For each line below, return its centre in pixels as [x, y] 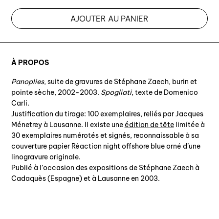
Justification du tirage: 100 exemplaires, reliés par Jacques [107, 114]
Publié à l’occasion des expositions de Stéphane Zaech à [105, 167]
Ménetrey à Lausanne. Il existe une [68, 124]
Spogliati [116, 92]
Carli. [20, 103]
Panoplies [27, 81]
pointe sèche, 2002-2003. [56, 92]
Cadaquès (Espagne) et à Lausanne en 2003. [85, 178]
